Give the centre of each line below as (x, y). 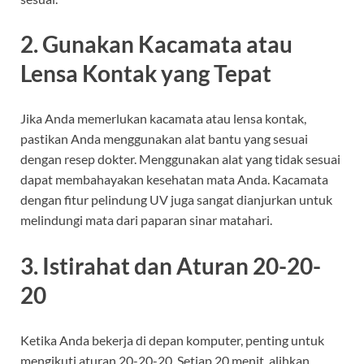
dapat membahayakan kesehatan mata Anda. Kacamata (174, 180)
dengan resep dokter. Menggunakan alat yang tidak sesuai (180, 159)
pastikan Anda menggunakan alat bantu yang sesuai (164, 139)
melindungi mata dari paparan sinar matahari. (146, 220)
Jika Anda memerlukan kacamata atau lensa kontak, (163, 119)
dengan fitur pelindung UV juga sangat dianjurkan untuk (176, 200)
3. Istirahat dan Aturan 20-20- (171, 265)
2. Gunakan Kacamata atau (156, 44)
